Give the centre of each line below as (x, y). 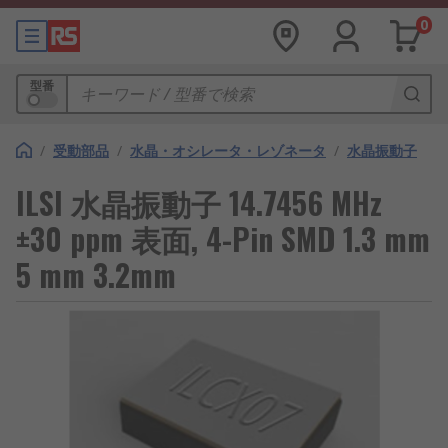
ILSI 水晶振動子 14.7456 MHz (199, 202)
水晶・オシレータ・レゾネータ (228, 150)
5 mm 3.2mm (96, 274)
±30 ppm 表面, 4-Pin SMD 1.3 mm (223, 238)
